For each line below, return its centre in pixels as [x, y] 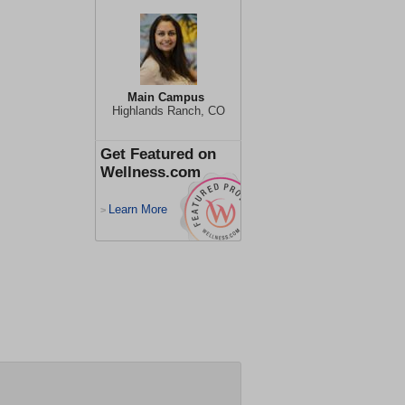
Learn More [138, 209]
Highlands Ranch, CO [168, 111]
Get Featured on [158, 154]
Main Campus [166, 97]
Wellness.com [151, 172]
